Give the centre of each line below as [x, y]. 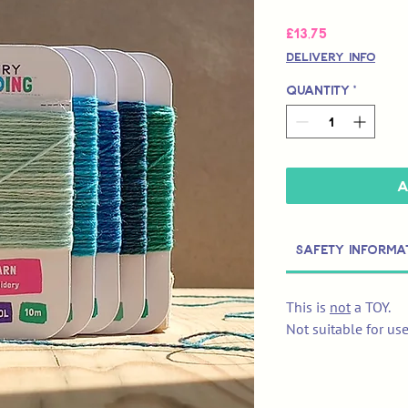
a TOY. [371, 307]
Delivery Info [331, 57]
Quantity [318, 90]
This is [308, 307]
